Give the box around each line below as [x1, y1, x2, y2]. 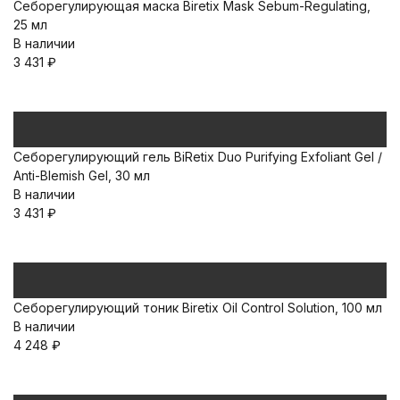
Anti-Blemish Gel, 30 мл [13, 168, 150, 183]
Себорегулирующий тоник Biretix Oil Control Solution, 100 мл [13, 300, 382, 315]
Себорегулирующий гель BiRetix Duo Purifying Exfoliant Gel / [13, 149, 382, 164]
